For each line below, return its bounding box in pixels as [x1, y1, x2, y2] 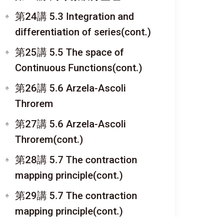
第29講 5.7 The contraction [15, 190, 137, 201]
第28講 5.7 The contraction [15, 154, 137, 166]
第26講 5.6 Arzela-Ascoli [15, 82, 126, 94]
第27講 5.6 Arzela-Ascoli [15, 118, 126, 130]
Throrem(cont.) [15, 134, 83, 145]
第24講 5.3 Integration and [15, 11, 134, 22]
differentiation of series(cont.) [15, 26, 151, 38]
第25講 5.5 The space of [15, 46, 124, 58]
